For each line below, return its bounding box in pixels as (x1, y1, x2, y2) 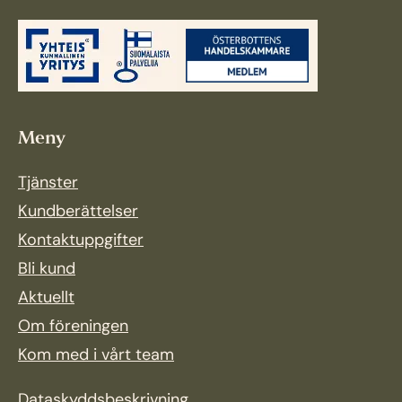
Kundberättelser (18, 203, 138, 221)
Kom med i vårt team (18, 346, 174, 364)
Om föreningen (18, 318, 128, 336)
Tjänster (18, 174, 78, 192)
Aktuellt (18, 289, 74, 307)
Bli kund (18, 260, 75, 278)
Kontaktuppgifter (18, 232, 144, 249)
